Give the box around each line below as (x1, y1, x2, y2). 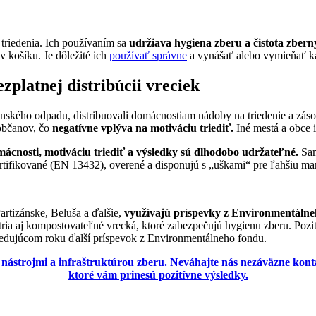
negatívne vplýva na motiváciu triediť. (52, 121, 233, 134)
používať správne (109, 49, 187, 61)
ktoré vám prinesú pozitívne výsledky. (68, 268, 248, 281)
